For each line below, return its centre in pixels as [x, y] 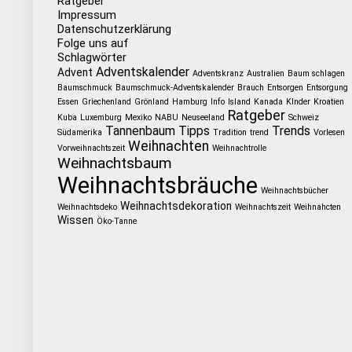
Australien [265, 73]
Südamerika [79, 132]
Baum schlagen [316, 73]
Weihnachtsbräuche [157, 185]
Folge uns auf [93, 43]
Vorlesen [329, 132]
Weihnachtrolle [239, 148]
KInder [298, 102]
